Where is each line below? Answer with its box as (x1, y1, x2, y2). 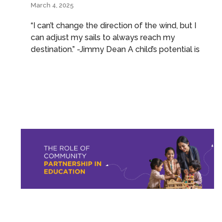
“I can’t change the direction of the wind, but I (31, 20, 196, 30)
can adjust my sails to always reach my (31, 32, 175, 42)
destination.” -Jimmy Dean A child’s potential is (31, 44, 200, 54)
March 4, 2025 (31, 1, 74, 9)
